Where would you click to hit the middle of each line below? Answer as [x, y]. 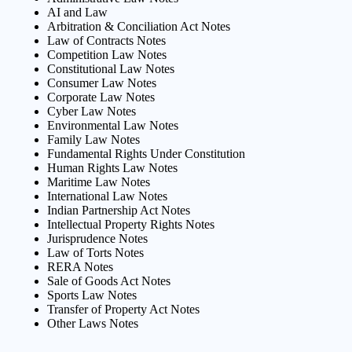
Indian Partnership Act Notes [119, 211]
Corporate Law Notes [101, 97]
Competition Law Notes [107, 55]
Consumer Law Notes [102, 83]
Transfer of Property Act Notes [123, 310]
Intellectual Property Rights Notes [131, 225]
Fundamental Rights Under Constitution [146, 154]
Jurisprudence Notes [97, 239]
